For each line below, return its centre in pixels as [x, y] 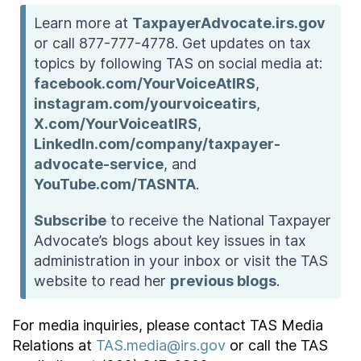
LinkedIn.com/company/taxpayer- [158, 144]
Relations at [54, 345]
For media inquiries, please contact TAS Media [168, 325]
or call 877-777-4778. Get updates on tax [173, 43]
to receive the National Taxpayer [219, 220]
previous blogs [224, 281]
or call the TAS [277, 345]
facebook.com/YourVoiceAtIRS [145, 83]
